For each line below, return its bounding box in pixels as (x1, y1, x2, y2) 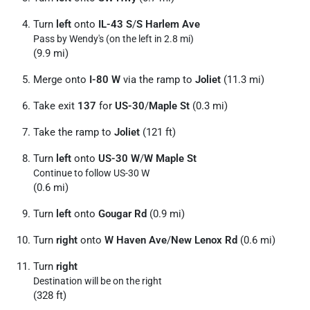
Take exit (33, 100, 77, 112)
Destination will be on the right (33, 275, 162, 286)
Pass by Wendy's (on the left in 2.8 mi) (33, 33, 194, 44)
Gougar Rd (98, 208, 147, 220)
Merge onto (33, 73, 89, 86)
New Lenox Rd (171, 234, 237, 246)
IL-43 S (98, 18, 132, 30)
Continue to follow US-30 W (33, 167, 149, 179)
